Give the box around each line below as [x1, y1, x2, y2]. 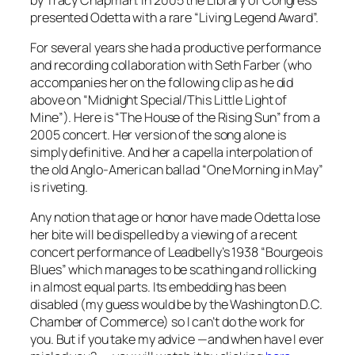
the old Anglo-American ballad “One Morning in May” [30, 161, 323, 179]
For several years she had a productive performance [30, 39, 321, 57]
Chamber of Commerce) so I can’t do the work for [30, 313, 306, 331]
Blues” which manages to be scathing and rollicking [30, 261, 316, 279]
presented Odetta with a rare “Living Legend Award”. [30, 8, 319, 26]
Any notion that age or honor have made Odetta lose [30, 208, 320, 227]
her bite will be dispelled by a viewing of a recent [30, 226, 297, 244]
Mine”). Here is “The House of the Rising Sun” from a [30, 109, 320, 127]
